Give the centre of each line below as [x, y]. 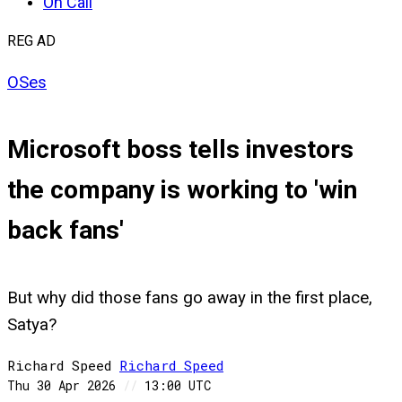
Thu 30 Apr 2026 [65, 386]
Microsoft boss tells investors [180, 150]
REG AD [31, 41]
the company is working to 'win [182, 190]
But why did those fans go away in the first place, [190, 297]
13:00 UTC [174, 386]
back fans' [66, 231]
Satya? [32, 324]
